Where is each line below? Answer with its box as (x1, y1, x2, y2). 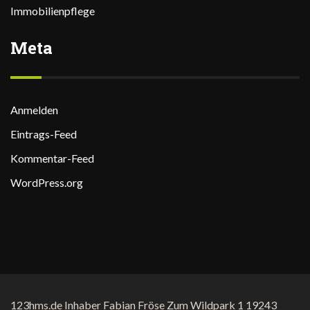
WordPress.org (10, 175, 83, 189)
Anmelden (10, 102, 58, 116)
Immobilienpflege (10, 3, 95, 17)
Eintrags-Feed (10, 127, 77, 140)
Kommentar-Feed (10, 151, 94, 165)
